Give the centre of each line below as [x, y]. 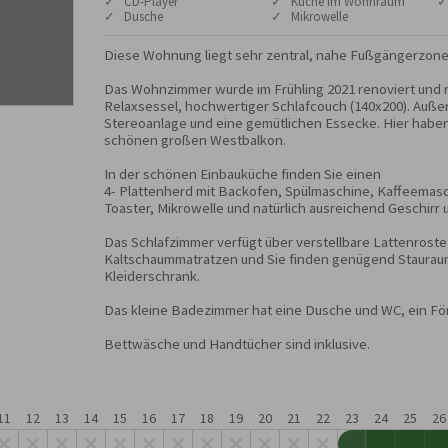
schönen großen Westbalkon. [196, 139]
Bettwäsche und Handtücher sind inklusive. [237, 343]
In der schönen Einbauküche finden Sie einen [242, 173]
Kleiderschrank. [152, 275]
